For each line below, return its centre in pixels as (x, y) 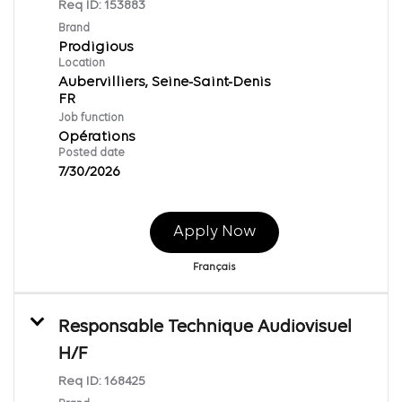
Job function (91, 118)
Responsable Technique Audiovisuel (205, 327)
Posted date (92, 153)
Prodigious (96, 47)
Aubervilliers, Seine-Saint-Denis (165, 82)
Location (82, 63)
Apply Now (214, 232)
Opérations (97, 137)
